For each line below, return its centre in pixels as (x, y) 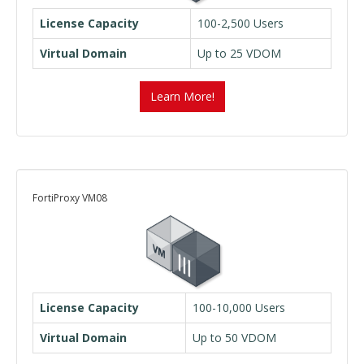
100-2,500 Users (240, 23)
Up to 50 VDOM (234, 338)
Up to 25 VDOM (239, 53)
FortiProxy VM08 (70, 198)
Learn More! (182, 96)
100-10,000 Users (239, 308)
